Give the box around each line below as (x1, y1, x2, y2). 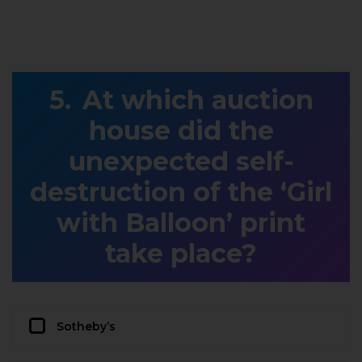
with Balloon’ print (57, 206, 305, 238)
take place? (105, 237, 257, 269)
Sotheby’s (57, 318, 116, 334)
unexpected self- (68, 145, 294, 177)
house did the (88, 114, 274, 146)
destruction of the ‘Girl (30, 175, 332, 208)
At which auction (82, 83, 314, 116)
